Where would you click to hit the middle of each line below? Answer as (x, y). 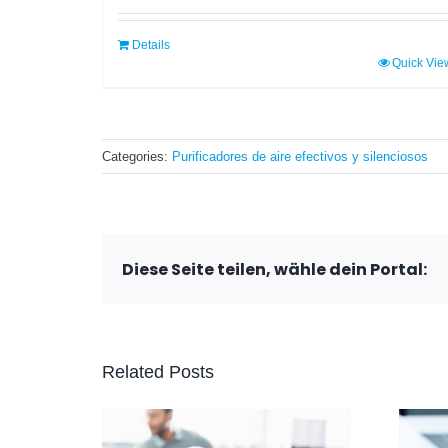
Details (150, 45)
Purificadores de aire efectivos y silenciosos (300, 157)
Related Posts (158, 372)
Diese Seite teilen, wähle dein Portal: (274, 269)
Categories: (137, 157)
